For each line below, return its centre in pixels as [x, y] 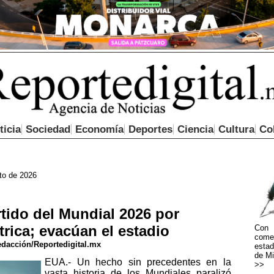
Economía [99, 130]
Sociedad [48, 130]
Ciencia [195, 130]
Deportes [150, 130]
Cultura [236, 130]
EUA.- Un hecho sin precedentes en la [138, 262]
